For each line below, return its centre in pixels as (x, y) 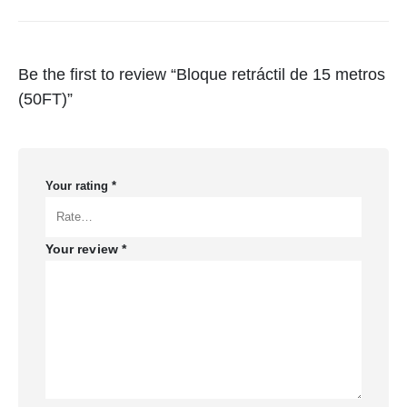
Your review (84, 249)
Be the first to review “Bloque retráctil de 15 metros (202, 75)
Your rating (79, 187)
